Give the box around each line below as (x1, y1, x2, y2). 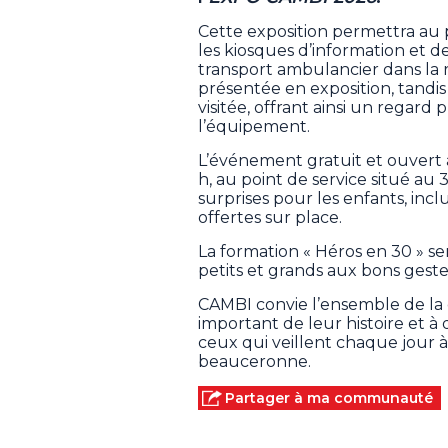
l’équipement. (198, 116, 310, 136)
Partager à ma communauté (225, 388, 433, 407)
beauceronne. (198, 351, 311, 371)
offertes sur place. (198, 207, 342, 227)
